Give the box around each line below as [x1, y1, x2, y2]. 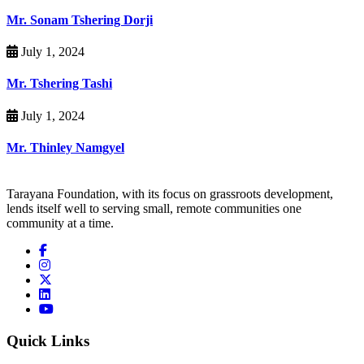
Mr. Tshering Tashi [6, 76, 112, 91]
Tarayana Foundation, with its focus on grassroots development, [6, 187, 333, 201]
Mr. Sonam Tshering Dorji [6, 12, 153, 27]
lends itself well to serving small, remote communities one [6, 201, 301, 216]
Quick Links [6, 332, 89, 349]
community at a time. [6, 216, 114, 231]
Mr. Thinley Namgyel [6, 141, 124, 155]
